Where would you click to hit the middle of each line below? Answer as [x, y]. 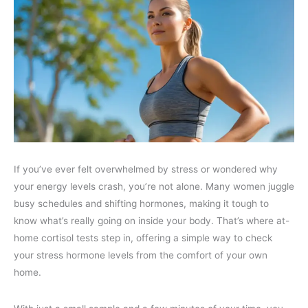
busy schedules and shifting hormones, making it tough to [141, 204]
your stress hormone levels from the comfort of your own [141, 255]
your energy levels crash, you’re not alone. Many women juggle [154, 187]
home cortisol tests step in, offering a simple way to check [143, 238]
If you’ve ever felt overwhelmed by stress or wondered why [146, 169]
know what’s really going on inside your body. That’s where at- [152, 221]
